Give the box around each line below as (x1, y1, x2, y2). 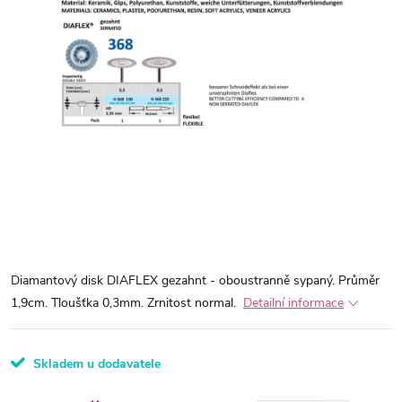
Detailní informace (243, 294, 344, 311)
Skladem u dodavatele (30, 355, 161, 372)
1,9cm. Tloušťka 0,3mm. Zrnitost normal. (11, 294, 240, 311)
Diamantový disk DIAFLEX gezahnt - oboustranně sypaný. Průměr (11, 272, 380, 289)
